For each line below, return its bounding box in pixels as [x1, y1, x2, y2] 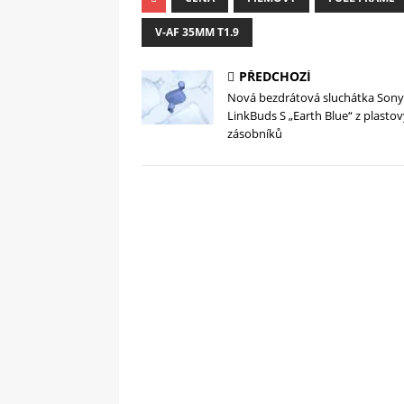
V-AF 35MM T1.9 [155, 24, 239, 41]
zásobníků [227, 125, 282, 142]
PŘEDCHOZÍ [239, 68, 311, 86]
